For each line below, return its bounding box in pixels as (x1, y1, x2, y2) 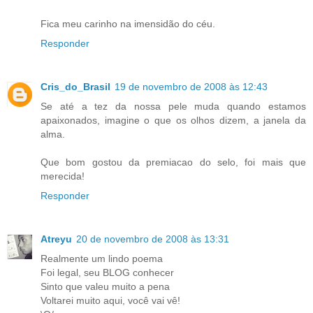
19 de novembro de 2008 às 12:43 (115, 81, 268, 93)
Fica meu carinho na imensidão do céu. (41, 18, 215, 30)
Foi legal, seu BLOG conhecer (41, 267, 174, 279)
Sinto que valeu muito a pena (41, 281, 170, 293)
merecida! (41, 170, 85, 182)
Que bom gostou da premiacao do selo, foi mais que (41, 156, 306, 168)
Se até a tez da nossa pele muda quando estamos (41, 101, 306, 112)
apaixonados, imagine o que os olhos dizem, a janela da (41, 115, 306, 126)
